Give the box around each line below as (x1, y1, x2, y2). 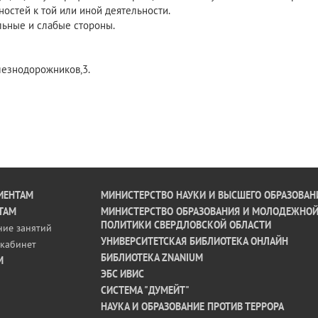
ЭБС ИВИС (100, 268, 144, 280)
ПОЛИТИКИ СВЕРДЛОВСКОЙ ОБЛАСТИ (100, 219, 271, 231)
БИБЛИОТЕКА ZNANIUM (100, 251, 203, 264)
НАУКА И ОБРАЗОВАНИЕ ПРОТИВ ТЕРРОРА (100, 300, 284, 313)
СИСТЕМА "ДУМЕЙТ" (100, 284, 190, 297)
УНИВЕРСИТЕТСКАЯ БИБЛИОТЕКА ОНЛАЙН (100, 235, 288, 248)
